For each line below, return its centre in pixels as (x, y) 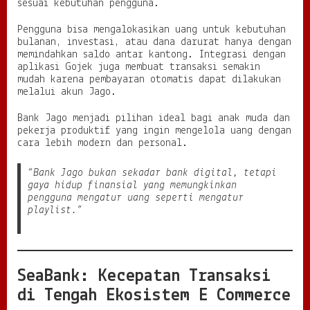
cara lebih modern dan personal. (102, 143)
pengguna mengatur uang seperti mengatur (136, 198)
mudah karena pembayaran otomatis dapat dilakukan (149, 79)
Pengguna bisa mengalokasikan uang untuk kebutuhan (152, 29)
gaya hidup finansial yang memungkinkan (132, 185)
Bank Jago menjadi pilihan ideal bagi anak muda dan (154, 118)
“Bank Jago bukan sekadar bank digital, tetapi (152, 173)
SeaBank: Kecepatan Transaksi (144, 276)
